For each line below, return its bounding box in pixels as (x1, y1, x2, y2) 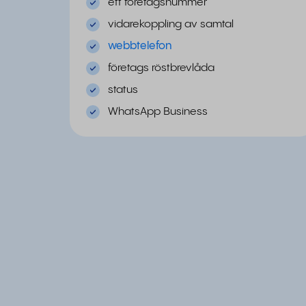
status (108, 84, 138, 96)
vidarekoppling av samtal (108, 18, 234, 30)
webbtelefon (108, 40, 172, 52)
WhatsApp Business (108, 106, 208, 117)
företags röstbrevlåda (108, 62, 214, 74)
